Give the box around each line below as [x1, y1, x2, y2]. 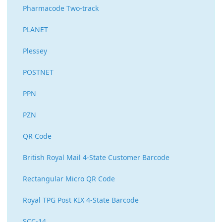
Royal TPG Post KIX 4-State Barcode [23, 195, 139, 205]
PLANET [23, 25, 48, 35]
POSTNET [23, 67, 54, 77]
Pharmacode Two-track [23, 3, 99, 13]
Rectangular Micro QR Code [23, 174, 115, 184]
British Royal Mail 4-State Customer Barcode [23, 153, 169, 163]
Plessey [23, 46, 47, 56]
